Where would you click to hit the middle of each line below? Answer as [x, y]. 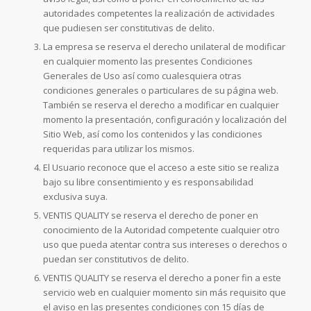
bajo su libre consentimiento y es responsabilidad [148, 182]
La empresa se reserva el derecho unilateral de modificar [164, 47]
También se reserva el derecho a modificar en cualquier [161, 105]
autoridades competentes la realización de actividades [159, 14]
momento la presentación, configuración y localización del [165, 120]
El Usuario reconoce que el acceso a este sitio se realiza [161, 168]
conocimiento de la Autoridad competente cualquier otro [161, 230]
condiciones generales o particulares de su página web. [160, 91]
